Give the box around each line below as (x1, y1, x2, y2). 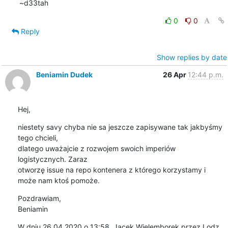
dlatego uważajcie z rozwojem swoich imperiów (17, 144, 176, 153)
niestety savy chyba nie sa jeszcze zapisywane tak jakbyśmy (17, 122, 222, 131)
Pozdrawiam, (17, 193, 61, 203)
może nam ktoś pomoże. (17, 176, 100, 185)
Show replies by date (156, 52, 227, 62)
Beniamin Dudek (36, 70, 93, 79)
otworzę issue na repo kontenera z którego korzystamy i (17, 165, 206, 174)
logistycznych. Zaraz (17, 154, 90, 163)
